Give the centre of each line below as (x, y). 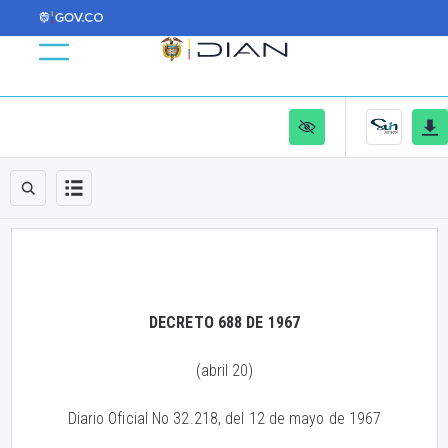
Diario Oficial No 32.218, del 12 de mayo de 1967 (224, 418)
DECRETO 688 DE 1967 (224, 322)
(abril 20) (224, 370)
